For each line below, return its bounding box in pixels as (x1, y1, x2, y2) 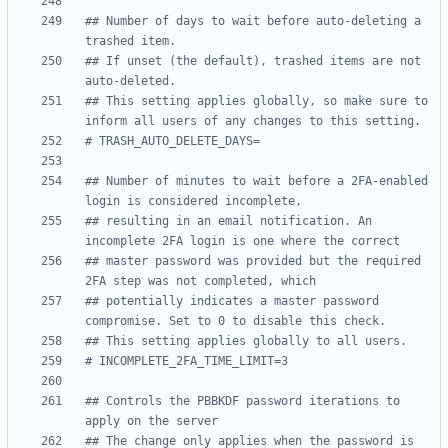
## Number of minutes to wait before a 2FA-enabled (85, 174, 428, 189)
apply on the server (85, 414, 218, 429)
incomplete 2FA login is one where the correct (85, 234, 400, 249)
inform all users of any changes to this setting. (85, 114, 421, 129)
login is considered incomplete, (85, 194, 302, 209)
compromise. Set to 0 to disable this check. (85, 314, 386, 329)
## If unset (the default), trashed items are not (85, 54, 421, 69)
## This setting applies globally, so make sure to (85, 94, 428, 109)
